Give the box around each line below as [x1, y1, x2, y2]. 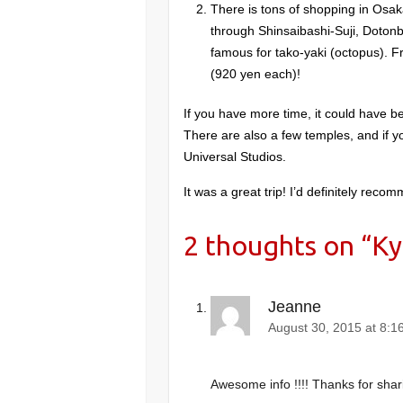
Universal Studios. [184, 148, 287, 164]
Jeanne [268, 298, 322, 317]
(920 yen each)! [210, 66, 301, 81]
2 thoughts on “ [184, 230, 372, 262]
